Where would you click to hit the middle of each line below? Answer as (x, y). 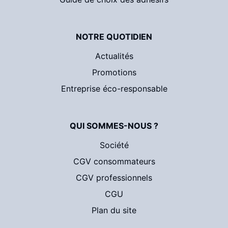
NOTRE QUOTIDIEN (114, 37)
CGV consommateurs (114, 161)
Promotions (114, 72)
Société (114, 145)
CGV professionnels (114, 178)
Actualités (114, 56)
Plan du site (114, 210)
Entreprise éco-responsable (114, 89)
